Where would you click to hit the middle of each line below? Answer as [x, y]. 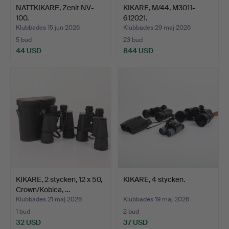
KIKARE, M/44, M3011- [159, 7]
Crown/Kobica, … [43, 189]
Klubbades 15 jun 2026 [48, 27]
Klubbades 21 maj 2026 [49, 199]
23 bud [133, 40]
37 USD [135, 222]
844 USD [138, 50]
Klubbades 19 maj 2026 [156, 199]
